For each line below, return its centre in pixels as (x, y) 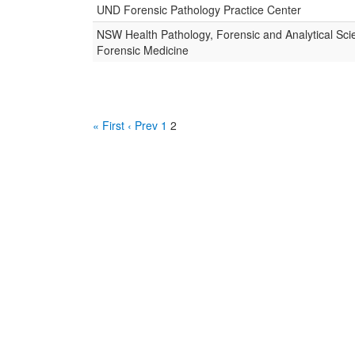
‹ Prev (143, 125)
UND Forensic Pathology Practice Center (199, 10)
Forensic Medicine (143, 50)
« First (109, 125)
